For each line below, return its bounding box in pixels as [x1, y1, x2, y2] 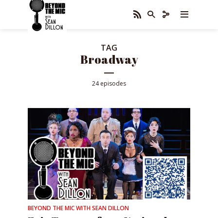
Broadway [80, 52, 138, 67]
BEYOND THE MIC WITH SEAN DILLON [28, 203, 129, 212]
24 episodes [92, 79, 126, 88]
